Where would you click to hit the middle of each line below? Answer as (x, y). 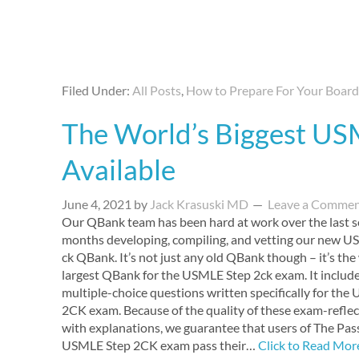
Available (119, 169)
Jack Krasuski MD (199, 204)
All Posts (157, 90)
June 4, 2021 (97, 204)
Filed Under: (97, 90)
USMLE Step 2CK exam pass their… (160, 345)
